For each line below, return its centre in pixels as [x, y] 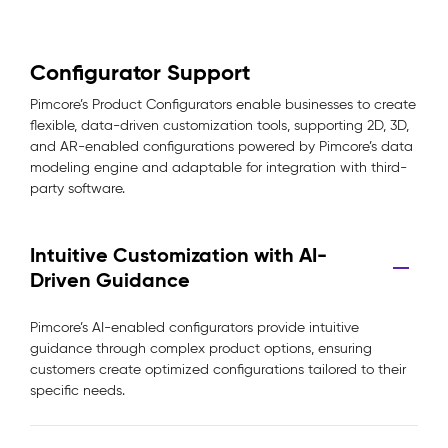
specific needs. [77, 390]
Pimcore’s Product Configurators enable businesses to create [223, 104]
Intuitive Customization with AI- [178, 255]
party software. [77, 188]
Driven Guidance [110, 280]
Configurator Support [140, 72]
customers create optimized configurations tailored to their [218, 369]
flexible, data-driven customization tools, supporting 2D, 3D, [219, 125]
